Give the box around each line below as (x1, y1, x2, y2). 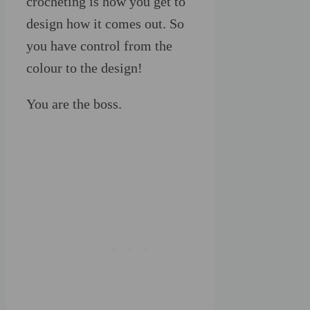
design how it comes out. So (26, 16, 184, 32)
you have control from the (26, 38, 172, 54)
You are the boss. (26, 96, 122, 112)
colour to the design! (26, 60, 143, 76)
